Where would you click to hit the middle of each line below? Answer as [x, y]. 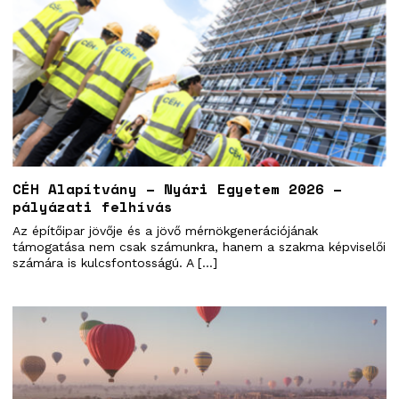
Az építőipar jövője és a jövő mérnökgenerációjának [165, 230]
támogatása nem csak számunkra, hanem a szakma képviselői [199, 246]
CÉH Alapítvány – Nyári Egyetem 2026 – [177, 188]
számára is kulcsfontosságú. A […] [115, 262]
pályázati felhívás [93, 206]
